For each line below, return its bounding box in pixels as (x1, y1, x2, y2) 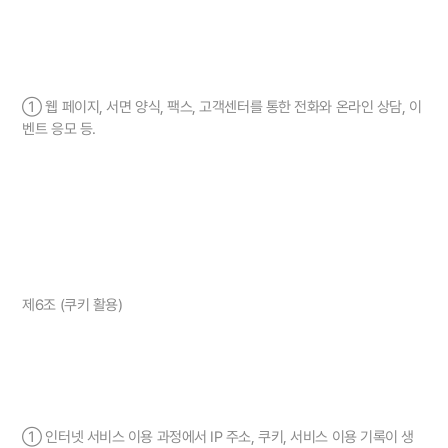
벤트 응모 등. (22, 120, 96, 139)
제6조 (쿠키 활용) (22, 296, 123, 315)
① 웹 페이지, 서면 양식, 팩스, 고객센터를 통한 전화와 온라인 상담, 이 (22, 98, 422, 117)
